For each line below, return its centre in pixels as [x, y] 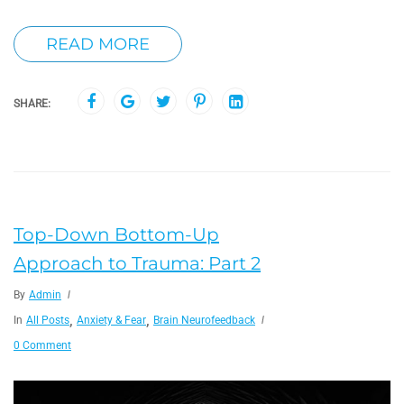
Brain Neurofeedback [204, 320]
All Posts [48, 320]
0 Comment [42, 345]
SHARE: [32, 103]
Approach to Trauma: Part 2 [137, 263]
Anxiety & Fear [111, 320]
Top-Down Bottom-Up [116, 234]
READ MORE [98, 44]
